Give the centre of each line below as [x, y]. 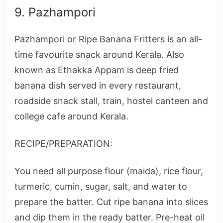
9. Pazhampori [55, 12]
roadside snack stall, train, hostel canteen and [111, 101]
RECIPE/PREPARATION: [63, 143]
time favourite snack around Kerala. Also [99, 54]
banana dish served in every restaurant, [98, 85]
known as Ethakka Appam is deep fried [97, 70]
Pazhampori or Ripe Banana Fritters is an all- [108, 39]
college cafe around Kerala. [71, 116]
